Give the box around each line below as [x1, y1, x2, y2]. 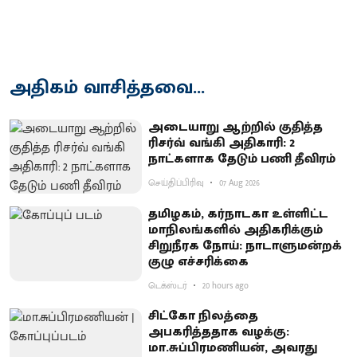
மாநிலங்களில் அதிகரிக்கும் [148, 219, 324, 241]
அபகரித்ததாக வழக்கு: [148, 321, 290, 343]
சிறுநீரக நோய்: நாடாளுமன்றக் [148, 235, 343, 257]
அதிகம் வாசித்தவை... [10, 71, 205, 104]
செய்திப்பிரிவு [148, 175, 205, 190]
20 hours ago [202, 279, 249, 294]
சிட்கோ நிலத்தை [148, 305, 259, 328]
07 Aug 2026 [219, 175, 261, 190]
